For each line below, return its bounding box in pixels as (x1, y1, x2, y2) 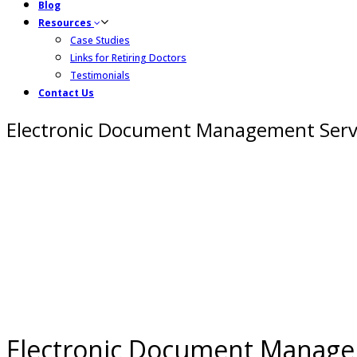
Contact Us (38, 86, 94, 100)
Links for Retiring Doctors (70, 51, 186, 65)
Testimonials (70, 69, 130, 82)
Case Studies (70, 33, 130, 47)
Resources (38, 16, 94, 29)
